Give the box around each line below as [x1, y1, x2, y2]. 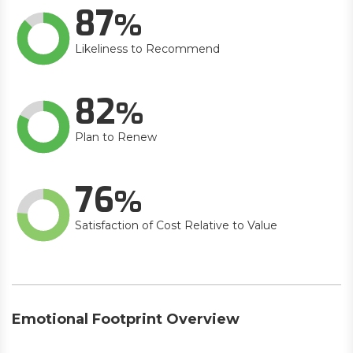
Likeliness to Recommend [75, 42, 220, 56]
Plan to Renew [75, 130, 157, 144]
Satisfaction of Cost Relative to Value [75, 218, 277, 232]
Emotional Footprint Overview [12, 310, 240, 328]
